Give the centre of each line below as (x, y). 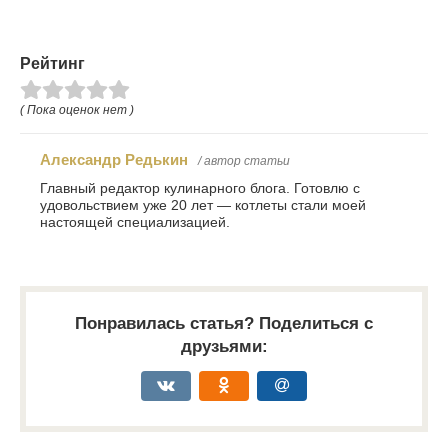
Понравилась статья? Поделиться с (224, 323)
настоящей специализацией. (135, 222)
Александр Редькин (114, 159)
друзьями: (224, 346)
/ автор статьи (244, 160)
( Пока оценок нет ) (77, 109)
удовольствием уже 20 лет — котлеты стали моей (203, 205)
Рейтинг (52, 63)
